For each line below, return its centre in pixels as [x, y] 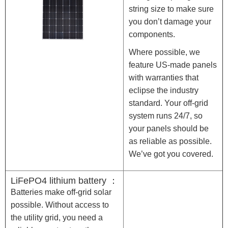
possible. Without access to [60, 205]
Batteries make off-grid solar [61, 192]
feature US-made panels [173, 65]
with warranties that [164, 78]
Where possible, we [164, 52]
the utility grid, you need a [57, 218]
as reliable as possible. [170, 141]
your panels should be [169, 129]
